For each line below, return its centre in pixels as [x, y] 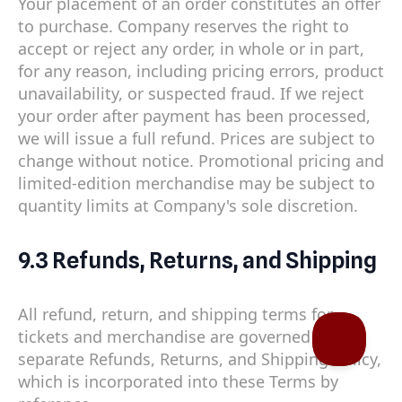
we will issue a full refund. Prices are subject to [197, 138]
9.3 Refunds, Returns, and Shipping [197, 260]
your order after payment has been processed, [194, 115]
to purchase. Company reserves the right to [184, 26]
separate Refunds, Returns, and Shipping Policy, [200, 359]
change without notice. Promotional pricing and [201, 160]
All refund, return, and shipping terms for [175, 315]
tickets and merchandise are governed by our [191, 337]
